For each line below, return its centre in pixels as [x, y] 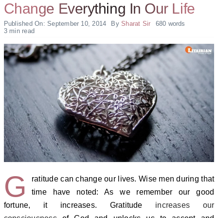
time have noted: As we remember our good [123, 192]
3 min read [19, 31]
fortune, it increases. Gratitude [80, 205]
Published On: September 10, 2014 [55, 23]
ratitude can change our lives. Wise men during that [123, 179]
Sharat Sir [136, 23]
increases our [185, 205]
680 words [170, 23]
